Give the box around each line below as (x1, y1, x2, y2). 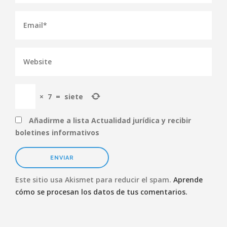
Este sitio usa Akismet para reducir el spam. (15, 175, 173, 184)
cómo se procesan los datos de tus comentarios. (15, 187, 187, 197)
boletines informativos (15, 128, 99, 137)
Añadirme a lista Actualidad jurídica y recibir (27, 116, 191, 125)
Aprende (173, 175, 203, 184)
